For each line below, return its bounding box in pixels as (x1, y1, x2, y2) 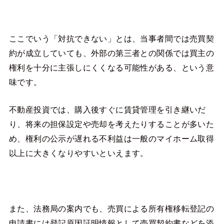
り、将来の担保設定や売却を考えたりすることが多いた (8, 119, 214, 129)
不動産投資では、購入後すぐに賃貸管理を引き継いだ (8, 105, 206, 114)
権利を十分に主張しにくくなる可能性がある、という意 (8, 63, 214, 72)
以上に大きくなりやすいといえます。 (8, 148, 148, 158)
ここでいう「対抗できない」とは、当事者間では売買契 (8, 34, 214, 43)
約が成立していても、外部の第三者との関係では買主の (8, 48, 214, 58)
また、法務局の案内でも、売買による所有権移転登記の (8, 204, 214, 213)
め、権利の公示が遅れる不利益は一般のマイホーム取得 (8, 134, 214, 143)
